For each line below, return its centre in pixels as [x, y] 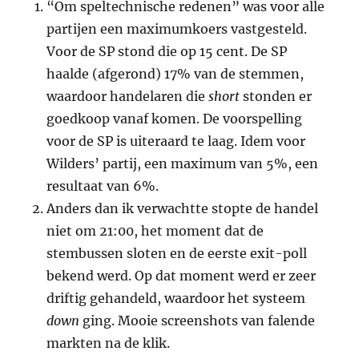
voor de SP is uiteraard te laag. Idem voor [176, 141]
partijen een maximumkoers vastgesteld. [177, 29]
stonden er [276, 97]
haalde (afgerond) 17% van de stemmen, [175, 74]
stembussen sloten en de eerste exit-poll [177, 254]
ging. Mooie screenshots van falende [198, 321]
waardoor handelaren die [128, 97]
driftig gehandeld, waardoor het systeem [176, 298]
